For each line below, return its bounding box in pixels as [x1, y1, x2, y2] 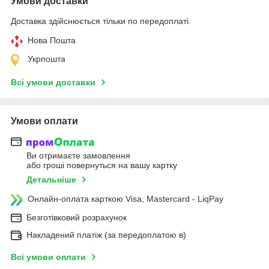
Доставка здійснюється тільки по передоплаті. [11, 16, 191, 26]
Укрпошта [28, 53, 65, 64]
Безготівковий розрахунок [26, 213, 127, 223]
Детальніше [26, 175, 76, 185]
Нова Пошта [28, 35, 76, 45]
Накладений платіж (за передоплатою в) [26, 230, 186, 240]
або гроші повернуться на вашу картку [26, 160, 177, 171]
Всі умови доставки [11, 77, 95, 87]
